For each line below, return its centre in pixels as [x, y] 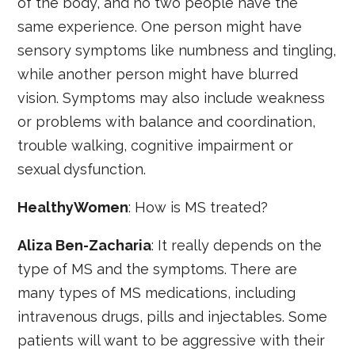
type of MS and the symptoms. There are [158, 269]
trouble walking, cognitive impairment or [156, 145]
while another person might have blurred [158, 74]
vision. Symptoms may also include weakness [172, 97]
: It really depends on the [237, 245]
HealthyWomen [73, 207]
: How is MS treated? [198, 207]
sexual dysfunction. [82, 169]
